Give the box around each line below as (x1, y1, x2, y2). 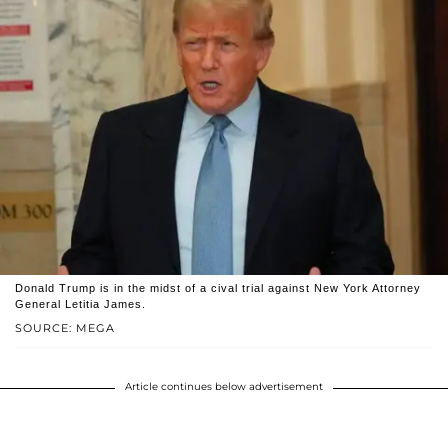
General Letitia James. (15, 298, 146, 311)
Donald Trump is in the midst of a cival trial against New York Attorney (15, 282, 421, 295)
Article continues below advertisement (125, 380, 323, 394)
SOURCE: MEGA (15, 321, 115, 336)
